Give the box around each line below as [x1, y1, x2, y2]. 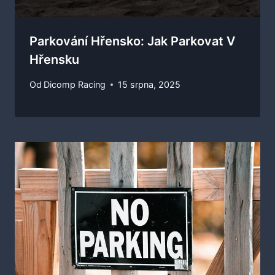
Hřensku [29, 52, 79, 67]
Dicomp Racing [44, 79, 106, 90]
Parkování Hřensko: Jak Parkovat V [29, 33, 235, 48]
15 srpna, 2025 [118, 79, 181, 90]
